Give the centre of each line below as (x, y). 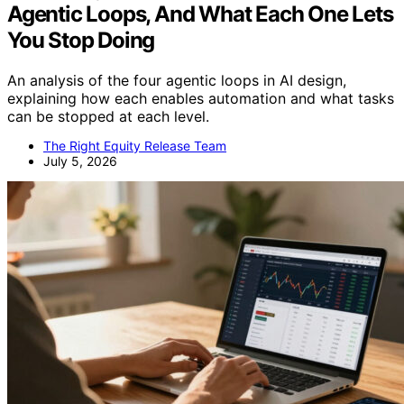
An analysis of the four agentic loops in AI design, (177, 81)
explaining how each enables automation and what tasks (201, 99)
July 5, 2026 (80, 161)
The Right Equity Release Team (135, 146)
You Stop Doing (81, 41)
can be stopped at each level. (108, 117)
